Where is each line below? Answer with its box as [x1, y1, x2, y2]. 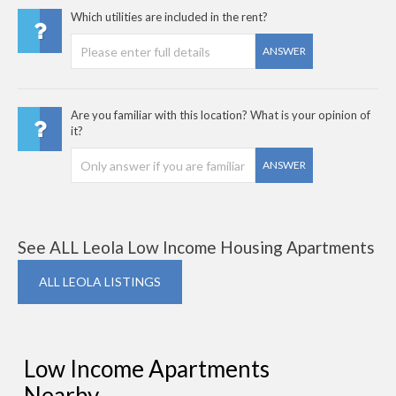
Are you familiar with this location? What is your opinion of [71, 108, 370, 122]
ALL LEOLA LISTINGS [39, 274, 161, 289]
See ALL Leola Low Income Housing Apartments [18, 237, 375, 257]
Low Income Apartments [24, 354, 270, 383]
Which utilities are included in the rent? [71, 10, 268, 24]
